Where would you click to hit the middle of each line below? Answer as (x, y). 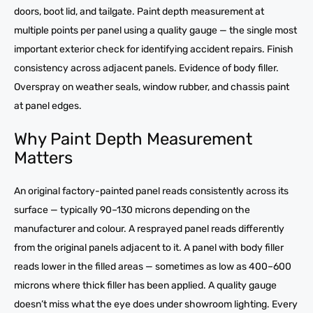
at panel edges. (48, 105)
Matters (43, 158)
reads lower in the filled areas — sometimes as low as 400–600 (153, 266)
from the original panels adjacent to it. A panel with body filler (149, 247)
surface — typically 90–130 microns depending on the (132, 210)
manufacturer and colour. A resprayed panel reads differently (149, 228)
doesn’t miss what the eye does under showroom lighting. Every (156, 304)
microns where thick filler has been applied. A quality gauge (145, 285)
